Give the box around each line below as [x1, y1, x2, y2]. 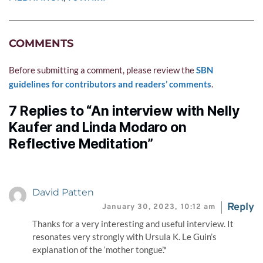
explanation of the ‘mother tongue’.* [32, 244, 167, 255]
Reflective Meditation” [9, 136, 154, 153]
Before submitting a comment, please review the [9, 65, 196, 76]
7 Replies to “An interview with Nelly [9, 103, 240, 120]
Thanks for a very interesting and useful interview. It [32, 218, 234, 230]
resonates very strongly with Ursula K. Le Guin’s [32, 231, 217, 242]
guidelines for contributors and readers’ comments [9, 79, 211, 90]
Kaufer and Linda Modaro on [9, 119, 187, 136]
